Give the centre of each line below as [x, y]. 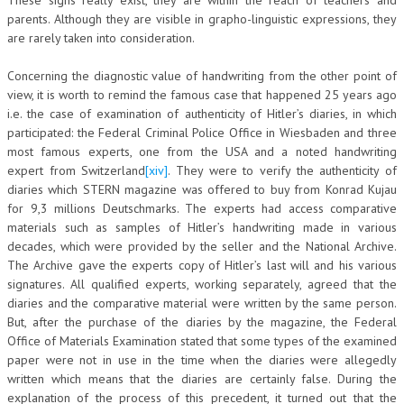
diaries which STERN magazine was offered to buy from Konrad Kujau [202, 189]
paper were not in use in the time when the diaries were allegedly [202, 359]
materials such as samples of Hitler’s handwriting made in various [202, 227]
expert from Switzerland [77, 170]
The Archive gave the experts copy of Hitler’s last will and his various [202, 265]
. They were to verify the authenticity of [283, 170]
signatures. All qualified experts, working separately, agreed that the [202, 284]
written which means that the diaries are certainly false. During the [202, 378]
